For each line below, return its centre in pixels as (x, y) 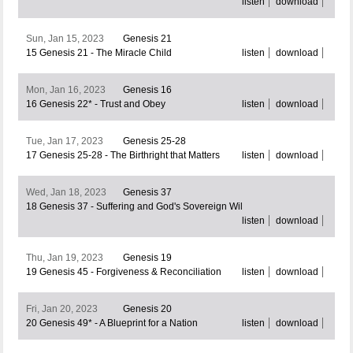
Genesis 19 (147, 258)
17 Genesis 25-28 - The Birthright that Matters (123, 156)
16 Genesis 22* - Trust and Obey (95, 104)
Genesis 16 (147, 90)
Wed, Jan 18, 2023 (66, 193)
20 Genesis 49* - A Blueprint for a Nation (111, 323)
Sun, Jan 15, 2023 (65, 39)
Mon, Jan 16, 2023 (65, 90)
